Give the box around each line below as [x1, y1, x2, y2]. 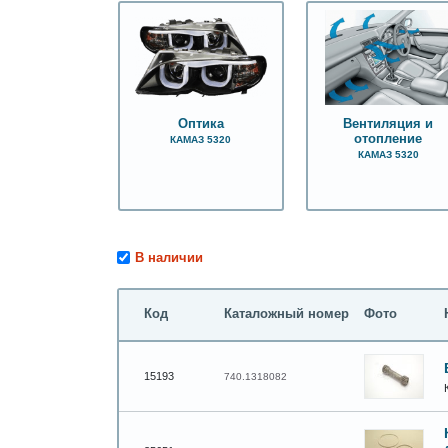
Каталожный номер [224, 307, 349, 322]
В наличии [135, 250, 204, 265]
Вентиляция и [343, 116, 434, 131]
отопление [354, 131, 423, 146]
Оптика [177, 116, 224, 131]
